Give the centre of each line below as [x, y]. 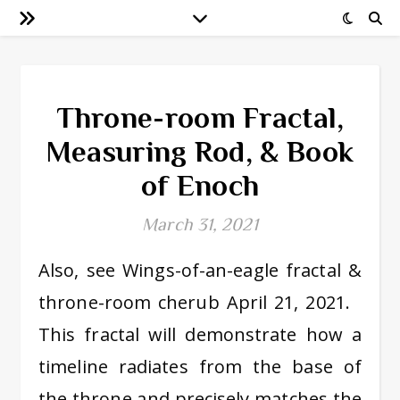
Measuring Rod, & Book [200, 151]
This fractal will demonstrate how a [200, 334]
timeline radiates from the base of [200, 367]
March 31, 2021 [200, 224]
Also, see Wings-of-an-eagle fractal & [45, 270]
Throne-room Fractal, [200, 117]
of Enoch [200, 185]
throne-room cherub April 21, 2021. [200, 302]
